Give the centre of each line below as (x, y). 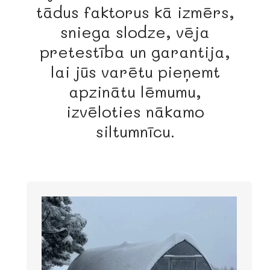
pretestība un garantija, (135, 52)
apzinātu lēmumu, (135, 92)
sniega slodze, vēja (135, 32)
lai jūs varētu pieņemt (135, 72)
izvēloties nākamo (135, 112)
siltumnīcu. (135, 132)
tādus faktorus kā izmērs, (135, 12)
